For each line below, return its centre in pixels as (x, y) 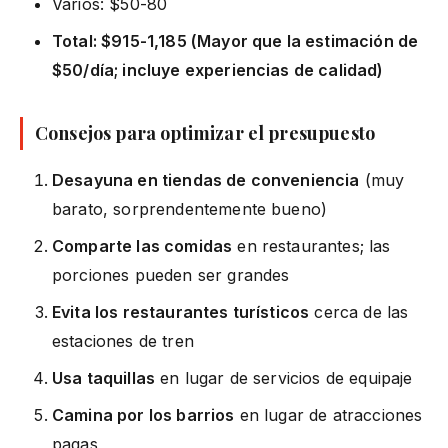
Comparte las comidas (142, 245)
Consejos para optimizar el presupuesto (205, 132)
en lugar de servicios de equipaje (284, 377)
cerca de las (359, 311)
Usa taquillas (104, 377)
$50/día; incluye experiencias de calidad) (218, 69)
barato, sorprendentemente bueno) (190, 208)
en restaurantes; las (311, 245)
